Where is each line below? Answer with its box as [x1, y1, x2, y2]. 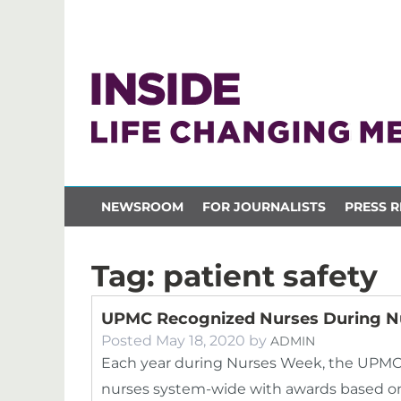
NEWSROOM [100, 198, 183, 215]
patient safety [163, 258, 378, 294]
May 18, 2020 [156, 332, 245, 349]
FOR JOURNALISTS [201, 198, 326, 215]
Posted [101, 332, 156, 349]
